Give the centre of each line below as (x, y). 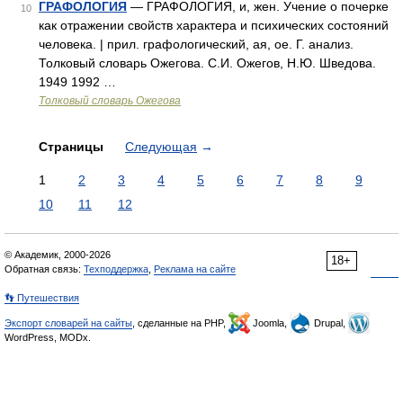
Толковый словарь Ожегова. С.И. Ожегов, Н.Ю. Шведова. (207, 63)
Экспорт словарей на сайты (68, 323)
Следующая (161, 147)
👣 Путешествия (42, 298)
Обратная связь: (44, 269)
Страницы (73, 147)
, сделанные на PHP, (180, 323)
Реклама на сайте (195, 269)
